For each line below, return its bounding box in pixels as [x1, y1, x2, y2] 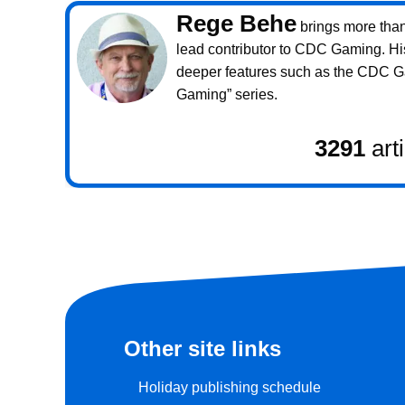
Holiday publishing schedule [138, 380, 321, 396]
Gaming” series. [175, 86, 278, 102]
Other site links [124, 336, 281, 362]
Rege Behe [175, 10, 297, 36]
